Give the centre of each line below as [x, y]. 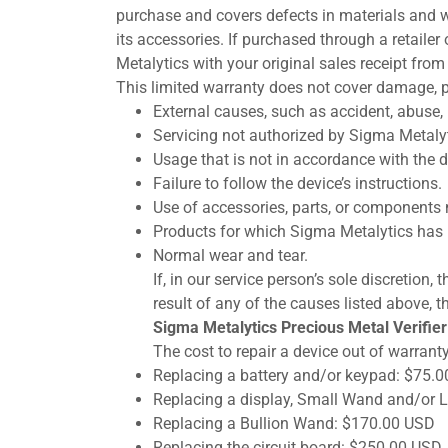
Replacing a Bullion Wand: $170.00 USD [293, 423]
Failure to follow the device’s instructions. [297, 183]
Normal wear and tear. [230, 255]
